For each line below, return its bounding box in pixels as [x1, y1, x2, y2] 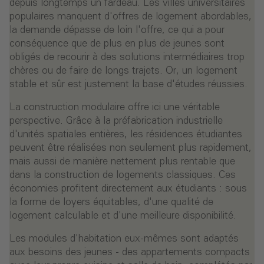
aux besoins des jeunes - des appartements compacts [9, 247, 250, 258]
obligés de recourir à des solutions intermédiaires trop [9, 52, 245, 63]
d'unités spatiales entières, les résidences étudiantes [9, 130, 242, 140]
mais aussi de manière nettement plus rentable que [9, 157, 235, 167]
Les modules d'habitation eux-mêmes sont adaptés [9, 234, 239, 245]
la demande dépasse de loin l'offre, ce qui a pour [9, 25, 225, 36]
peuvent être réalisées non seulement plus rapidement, [9, 143, 252, 154]
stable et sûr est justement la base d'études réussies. [9, 80, 247, 90]
